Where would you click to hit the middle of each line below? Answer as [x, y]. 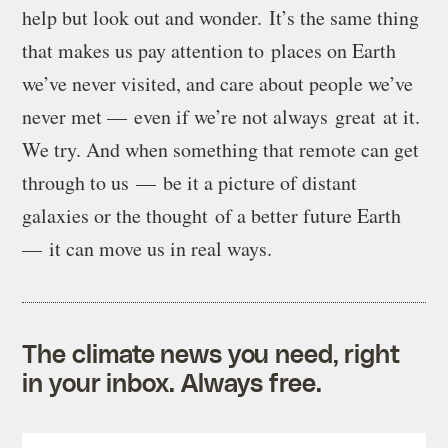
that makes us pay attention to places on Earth [209, 51]
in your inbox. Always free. [172, 382]
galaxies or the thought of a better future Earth [212, 216]
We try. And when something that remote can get [221, 150]
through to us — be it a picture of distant [190, 183]
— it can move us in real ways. [151, 249]
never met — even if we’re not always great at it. [221, 117]
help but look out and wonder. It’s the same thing [221, 18]
